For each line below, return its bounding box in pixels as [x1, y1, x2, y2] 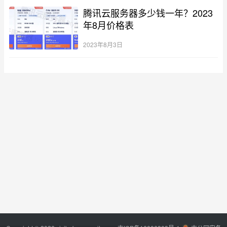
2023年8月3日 [83, 40, 123, 49]
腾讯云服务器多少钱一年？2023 [83, 6, 213, 19]
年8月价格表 [83, 18, 134, 31]
